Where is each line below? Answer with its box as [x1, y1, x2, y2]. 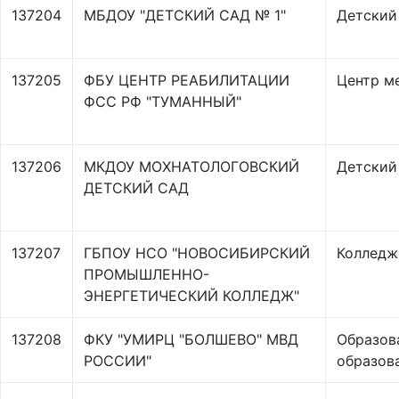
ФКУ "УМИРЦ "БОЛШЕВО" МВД [84, 330, 298, 348]
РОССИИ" [84, 352, 151, 370]
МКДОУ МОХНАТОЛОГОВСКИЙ [84, 158, 299, 175]
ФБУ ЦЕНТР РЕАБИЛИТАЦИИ [84, 71, 289, 89]
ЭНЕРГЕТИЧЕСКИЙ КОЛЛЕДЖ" [84, 287, 299, 305]
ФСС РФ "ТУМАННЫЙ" [84, 93, 241, 110]
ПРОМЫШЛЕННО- [84, 265, 209, 283]
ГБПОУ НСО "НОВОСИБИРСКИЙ [84, 244, 310, 262]
